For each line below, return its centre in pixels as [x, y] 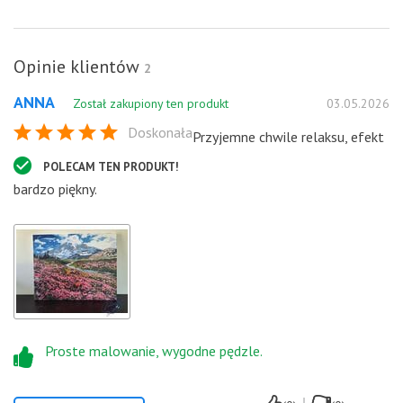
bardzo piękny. [55, 188]
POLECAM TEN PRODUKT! [111, 166]
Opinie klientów [79, 66]
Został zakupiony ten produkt [151, 103]
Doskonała [160, 132]
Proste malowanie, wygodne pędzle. [154, 350]
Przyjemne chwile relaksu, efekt [288, 136]
